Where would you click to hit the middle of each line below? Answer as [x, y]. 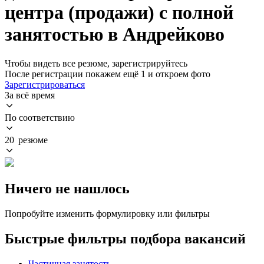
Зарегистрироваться [45, 84]
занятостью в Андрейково [115, 34]
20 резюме [26, 140]
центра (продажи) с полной [119, 13]
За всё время [30, 95]
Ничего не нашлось [67, 188]
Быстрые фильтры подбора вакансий [125, 238]
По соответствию [40, 117]
